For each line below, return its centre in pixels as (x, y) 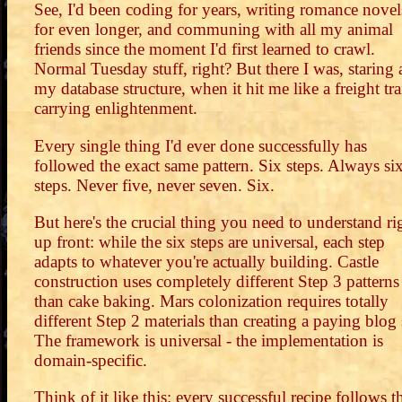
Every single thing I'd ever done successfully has (201, 145)
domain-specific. (91, 360)
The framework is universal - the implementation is (209, 340)
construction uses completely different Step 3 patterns (217, 281)
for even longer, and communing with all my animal (214, 30)
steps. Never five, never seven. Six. (154, 185)
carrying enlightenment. (116, 109)
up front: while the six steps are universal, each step (210, 241)
